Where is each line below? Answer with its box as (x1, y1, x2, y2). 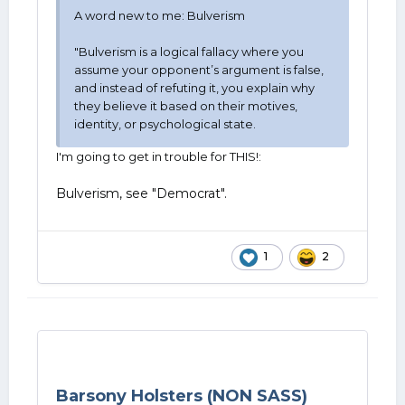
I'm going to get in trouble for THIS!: (56, 149, 261, 164)
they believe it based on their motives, (74, 99, 297, 113)
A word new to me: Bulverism (74, 8, 245, 23)
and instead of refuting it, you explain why (74, 80, 315, 95)
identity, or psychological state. (74, 117, 256, 131)
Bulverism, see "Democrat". (56, 185, 227, 202)
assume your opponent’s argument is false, (74, 62, 324, 77)
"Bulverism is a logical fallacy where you (74, 44, 304, 59)
